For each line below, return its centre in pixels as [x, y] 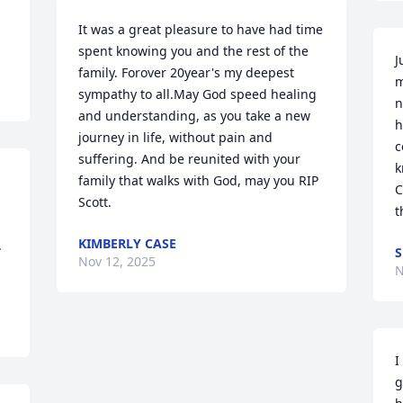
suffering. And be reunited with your [190, 159]
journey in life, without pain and [176, 137]
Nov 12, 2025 [117, 261]
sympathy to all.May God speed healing [198, 94]
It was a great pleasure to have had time [201, 29]
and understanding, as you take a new [195, 116]
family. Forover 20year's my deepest [187, 72]
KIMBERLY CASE [128, 243]
